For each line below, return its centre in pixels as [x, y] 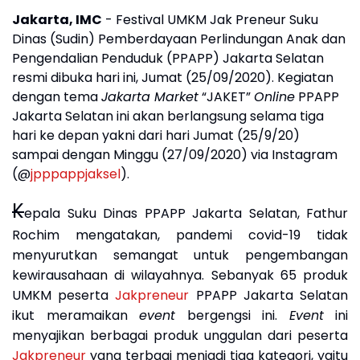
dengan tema [57, 97]
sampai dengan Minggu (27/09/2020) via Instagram [175, 155]
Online [274, 97]
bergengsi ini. [232, 316]
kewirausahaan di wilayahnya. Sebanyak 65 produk [180, 276]
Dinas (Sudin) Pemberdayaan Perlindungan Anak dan [179, 39]
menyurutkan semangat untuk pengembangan [180, 256]
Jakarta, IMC [57, 20]
